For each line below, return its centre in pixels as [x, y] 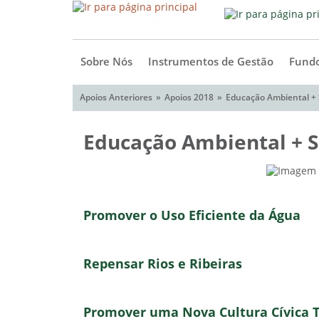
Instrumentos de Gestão [211, 62]
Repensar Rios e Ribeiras [163, 264]
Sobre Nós [106, 62]
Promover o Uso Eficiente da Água [192, 216]
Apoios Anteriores [116, 98]
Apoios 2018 [189, 98]
